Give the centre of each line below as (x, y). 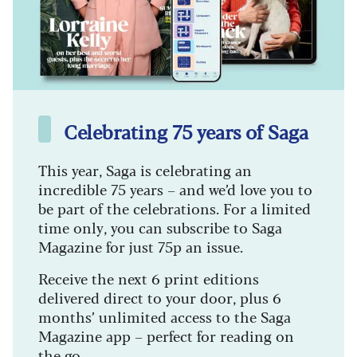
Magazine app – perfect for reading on (166, 335)
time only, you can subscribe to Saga (160, 227)
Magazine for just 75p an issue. (141, 246)
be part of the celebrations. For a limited (175, 208)
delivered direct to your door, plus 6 (160, 297)
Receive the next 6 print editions (149, 278)
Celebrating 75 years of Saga (186, 131)
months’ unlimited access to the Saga (165, 316)
